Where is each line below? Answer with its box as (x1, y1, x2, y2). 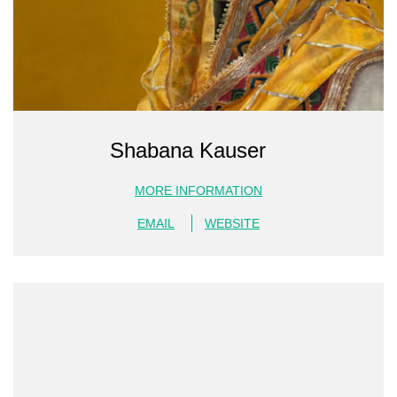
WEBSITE (205, 215, 260, 230)
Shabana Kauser (109, 137, 266, 162)
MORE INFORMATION (135, 183, 262, 198)
